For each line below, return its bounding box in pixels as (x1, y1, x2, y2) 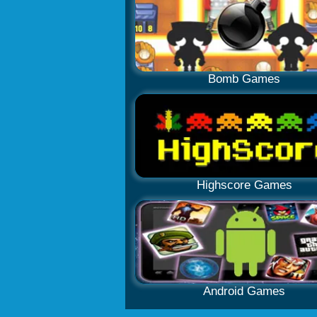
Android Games (203, 284, 285, 298)
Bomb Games (208, 72, 280, 86)
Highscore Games (196, 178, 292, 192)
